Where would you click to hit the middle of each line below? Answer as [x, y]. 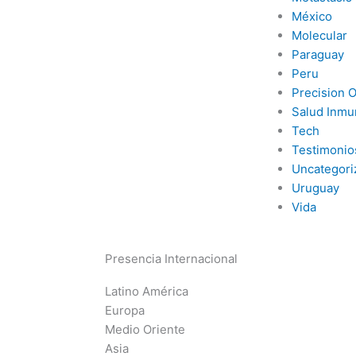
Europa [125, 310]
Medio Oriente [145, 329]
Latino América [147, 291]
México [311, 16]
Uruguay [315, 188]
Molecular [319, 35]
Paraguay [317, 54]
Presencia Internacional [171, 258]
